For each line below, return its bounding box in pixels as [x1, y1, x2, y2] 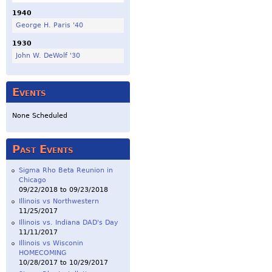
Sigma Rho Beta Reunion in [19, 166, 113, 175]
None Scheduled [12, 112, 67, 120]
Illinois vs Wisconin [19, 239, 83, 248]
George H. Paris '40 [15, 21, 83, 29]
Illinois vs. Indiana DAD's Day [19, 218, 118, 226]
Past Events [12, 143, 73, 156]
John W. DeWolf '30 [15, 51, 80, 59]
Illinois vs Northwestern [19, 197, 99, 205]
